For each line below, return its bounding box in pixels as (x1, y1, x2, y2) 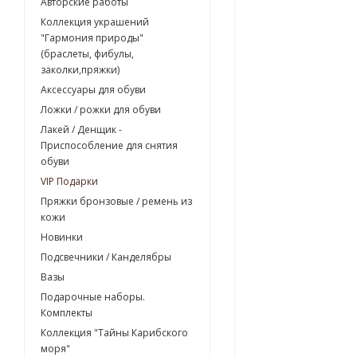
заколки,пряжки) (41, 63, 120, 77)
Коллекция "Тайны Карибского (41, 326, 188, 340)
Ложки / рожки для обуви (41, 103, 161, 117)
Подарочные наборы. (41, 290, 145, 304)
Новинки (41, 230, 83, 245)
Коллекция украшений (41, 15, 149, 29)
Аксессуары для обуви (41, 83, 146, 97)
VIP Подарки (41, 175, 98, 189)
